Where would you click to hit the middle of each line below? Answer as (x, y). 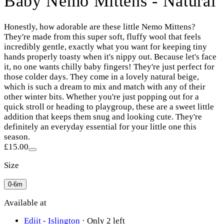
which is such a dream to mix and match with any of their (105, 86)
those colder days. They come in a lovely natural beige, (101, 76)
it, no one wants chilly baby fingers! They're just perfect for (109, 66)
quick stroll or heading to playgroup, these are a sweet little (109, 106)
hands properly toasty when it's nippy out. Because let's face (110, 56)
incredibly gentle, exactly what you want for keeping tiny (105, 46)
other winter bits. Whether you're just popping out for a (101, 96)
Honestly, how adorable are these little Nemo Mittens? (100, 26)
